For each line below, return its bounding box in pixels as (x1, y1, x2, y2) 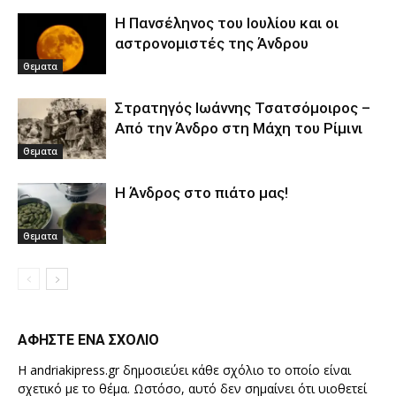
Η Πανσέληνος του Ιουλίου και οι (115, 14, 339, 32)
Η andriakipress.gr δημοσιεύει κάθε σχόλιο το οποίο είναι (18, 362, 351, 378)
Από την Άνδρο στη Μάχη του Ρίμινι (115, 119, 362, 137)
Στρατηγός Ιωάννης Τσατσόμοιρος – (115, 99, 370, 117)
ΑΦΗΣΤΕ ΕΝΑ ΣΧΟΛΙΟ (18, 331, 159, 348)
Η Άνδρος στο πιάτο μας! (115, 184, 288, 202)
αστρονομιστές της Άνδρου (115, 34, 308, 52)
